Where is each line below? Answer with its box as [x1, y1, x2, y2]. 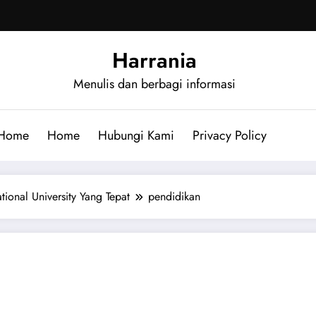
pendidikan [148, 188, 200, 205]
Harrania [112, 44, 197, 75]
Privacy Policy [192, 126, 267, 145]
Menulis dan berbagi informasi [73, 74, 236, 93]
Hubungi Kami [97, 126, 174, 145]
